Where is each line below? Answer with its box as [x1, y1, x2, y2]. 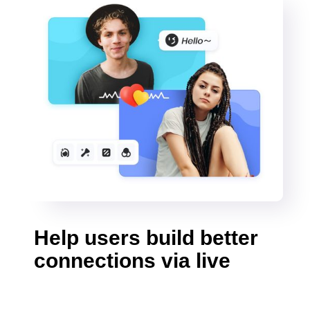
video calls [34, 271, 140, 295]
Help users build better [34, 226, 259, 249]
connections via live [34, 248, 231, 272]
